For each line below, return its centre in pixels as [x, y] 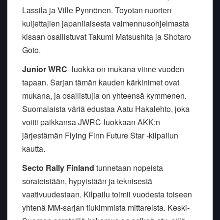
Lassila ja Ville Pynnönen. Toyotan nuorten [97, 10]
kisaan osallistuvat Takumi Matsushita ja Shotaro [107, 37]
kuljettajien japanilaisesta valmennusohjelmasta [106, 24]
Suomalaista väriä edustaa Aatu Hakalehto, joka [106, 109]
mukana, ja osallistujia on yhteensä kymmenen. [104, 96]
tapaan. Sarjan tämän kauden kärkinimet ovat [101, 82]
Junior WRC [45, 69]
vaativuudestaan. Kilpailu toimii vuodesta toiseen [107, 194]
